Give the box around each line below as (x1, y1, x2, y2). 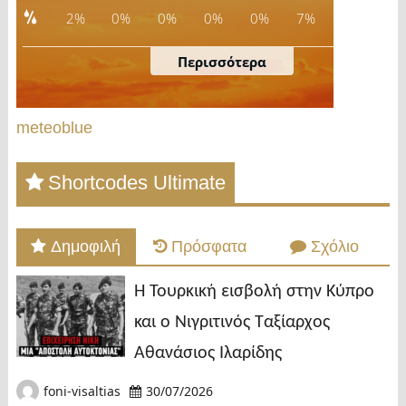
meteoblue (15, 119, 92, 138)
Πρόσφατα (171, 237, 247, 256)
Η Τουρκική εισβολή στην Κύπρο (133, 283, 374, 302)
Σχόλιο (310, 237, 359, 256)
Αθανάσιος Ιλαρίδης (133, 344, 282, 363)
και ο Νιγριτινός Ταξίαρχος (133, 314, 330, 333)
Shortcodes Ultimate (47, 171, 226, 195)
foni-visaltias (43, 382, 121, 401)
